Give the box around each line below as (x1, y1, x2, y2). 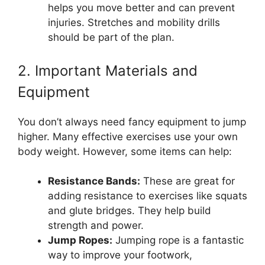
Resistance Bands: (48, 175, 140, 187)
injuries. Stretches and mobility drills (48, 17, 220, 28)
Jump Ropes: (48, 234, 112, 246)
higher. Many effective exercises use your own (18, 130, 238, 143)
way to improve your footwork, (48, 249, 192, 261)
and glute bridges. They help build (48, 205, 211, 216)
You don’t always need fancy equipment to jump (18, 115, 246, 128)
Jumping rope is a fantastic (112, 234, 244, 246)
